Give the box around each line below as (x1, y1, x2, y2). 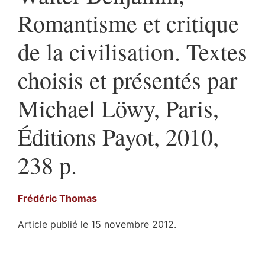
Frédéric (18, 192, 59, 205)
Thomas (59, 192, 97, 205)
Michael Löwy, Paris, (18, 92, 219, 124)
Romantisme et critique (18, 7, 239, 39)
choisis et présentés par (18, 64, 237, 96)
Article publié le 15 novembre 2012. (18, 218, 176, 231)
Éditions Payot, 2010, (18, 121, 219, 153)
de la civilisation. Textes (18, 35, 247, 67)
